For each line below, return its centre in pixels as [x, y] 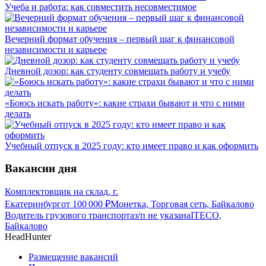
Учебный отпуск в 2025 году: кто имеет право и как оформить [132, 145]
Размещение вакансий [73, 257]
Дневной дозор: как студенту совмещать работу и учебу [118, 71]
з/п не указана [162, 216]
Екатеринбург [33, 204]
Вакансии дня [41, 169]
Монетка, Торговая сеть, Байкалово [182, 204]
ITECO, [206, 216]
